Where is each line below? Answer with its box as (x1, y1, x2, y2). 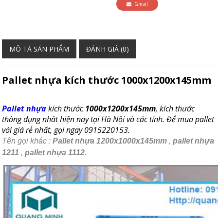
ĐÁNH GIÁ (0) (86, 44, 129, 54)
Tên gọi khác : (2, 136, 53, 145)
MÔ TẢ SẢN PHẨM (9, 44, 70, 54)
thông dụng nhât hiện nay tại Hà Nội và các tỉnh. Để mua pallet (2, 113, 215, 125)
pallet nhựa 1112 (25, 148, 85, 157)
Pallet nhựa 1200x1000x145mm (53, 136, 169, 145)
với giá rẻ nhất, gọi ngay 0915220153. (2, 124, 130, 135)
